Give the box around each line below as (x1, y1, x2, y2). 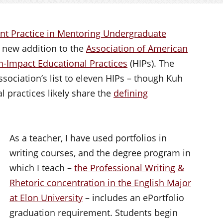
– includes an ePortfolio (83, 191, 184, 204)
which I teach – (9, 161, 74, 174)
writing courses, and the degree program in (9, 146, 191, 159)
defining (113, 87, 148, 99)
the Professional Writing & (74, 161, 184, 174)
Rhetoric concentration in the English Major (9, 176, 191, 189)
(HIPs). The (127, 57, 174, 69)
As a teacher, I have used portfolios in (9, 131, 167, 144)
